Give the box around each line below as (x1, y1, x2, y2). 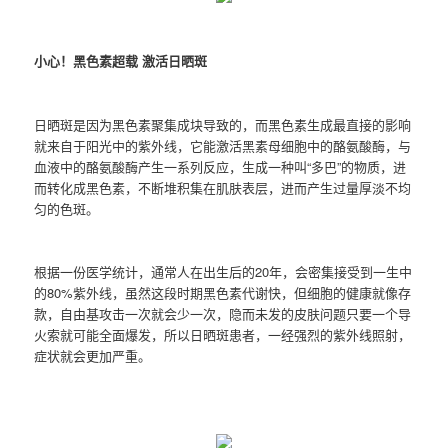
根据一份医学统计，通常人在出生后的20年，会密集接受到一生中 (34, 261, 413, 281)
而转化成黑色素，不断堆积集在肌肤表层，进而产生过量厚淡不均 (34, 177, 412, 197)
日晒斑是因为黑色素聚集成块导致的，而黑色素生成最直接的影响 (34, 114, 412, 134)
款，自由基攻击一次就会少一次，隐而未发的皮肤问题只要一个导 (34, 303, 412, 323)
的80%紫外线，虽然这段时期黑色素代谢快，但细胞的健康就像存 (34, 282, 412, 302)
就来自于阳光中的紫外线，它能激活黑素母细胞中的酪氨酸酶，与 (34, 135, 412, 155)
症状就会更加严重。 (34, 345, 152, 365)
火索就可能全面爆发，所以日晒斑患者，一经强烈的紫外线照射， (34, 324, 412, 344)
